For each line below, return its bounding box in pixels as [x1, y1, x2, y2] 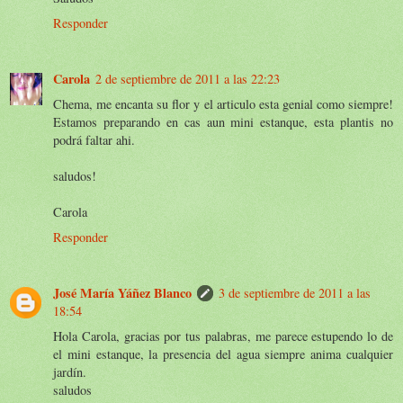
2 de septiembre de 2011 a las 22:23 [95, 69, 280, 87]
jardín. [53, 363, 86, 381]
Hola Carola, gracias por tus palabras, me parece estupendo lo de [53, 327, 393, 345]
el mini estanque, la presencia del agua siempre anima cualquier [53, 345, 393, 363]
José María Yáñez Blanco [53, 282, 192, 302]
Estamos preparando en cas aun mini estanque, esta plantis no [53, 112, 393, 130]
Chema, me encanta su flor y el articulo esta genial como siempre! [53, 94, 393, 112]
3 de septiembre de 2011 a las [219, 283, 371, 301]
